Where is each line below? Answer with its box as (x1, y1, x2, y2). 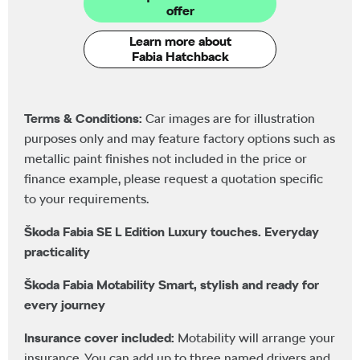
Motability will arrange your (178, 329, 335, 346)
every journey (24, 297, 105, 313)
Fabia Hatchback (131, 48, 229, 64)
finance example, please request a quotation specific (24, 170, 323, 186)
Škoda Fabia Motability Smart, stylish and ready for (24, 276, 319, 292)
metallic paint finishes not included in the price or (24, 150, 307, 166)
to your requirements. (24, 190, 149, 207)
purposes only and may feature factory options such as (24, 130, 335, 146)
